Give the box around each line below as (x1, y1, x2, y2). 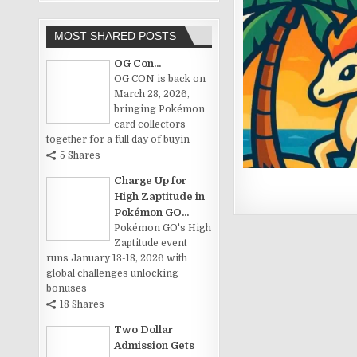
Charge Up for (114, 175, 187, 186)
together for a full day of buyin (46, 134, 190, 145)
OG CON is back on (114, 73, 206, 84)
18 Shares (60, 299, 105, 310)
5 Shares (60, 150, 101, 161)
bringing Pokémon (114, 104, 206, 115)
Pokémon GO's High (114, 222, 212, 233)
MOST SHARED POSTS (54, 29, 177, 42)
